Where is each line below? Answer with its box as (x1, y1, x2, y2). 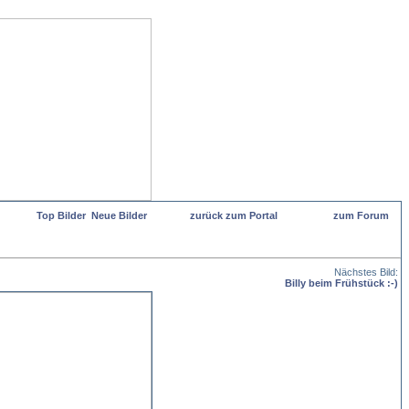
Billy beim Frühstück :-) (285, 278, 398, 288)
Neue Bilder (91, 210, 147, 221)
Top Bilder (37, 210, 86, 221)
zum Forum (333, 210, 389, 221)
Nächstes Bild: (331, 267, 398, 278)
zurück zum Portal (190, 210, 278, 221)
